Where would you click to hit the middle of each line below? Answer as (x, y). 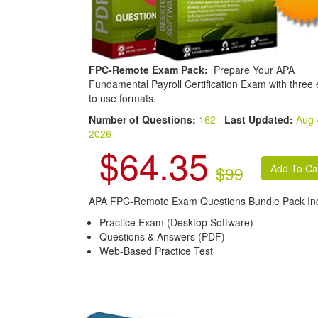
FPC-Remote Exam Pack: (149, 69)
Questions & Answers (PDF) (162, 236)
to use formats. (122, 98)
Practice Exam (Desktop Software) (176, 222)
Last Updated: (258, 119)
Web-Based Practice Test (156, 250)
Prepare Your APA (252, 69)
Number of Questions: (143, 119)
